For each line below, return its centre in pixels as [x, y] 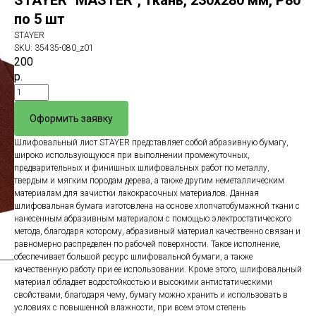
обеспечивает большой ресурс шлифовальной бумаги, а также [133, 257]
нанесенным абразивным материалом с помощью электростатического [153, 219]
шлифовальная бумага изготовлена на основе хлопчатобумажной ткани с [157, 206]
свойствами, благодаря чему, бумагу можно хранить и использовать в [151, 295]
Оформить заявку [71, 119]
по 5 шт [39, 19]
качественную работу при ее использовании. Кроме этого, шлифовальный [158, 269]
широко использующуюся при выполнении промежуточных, [132, 155]
